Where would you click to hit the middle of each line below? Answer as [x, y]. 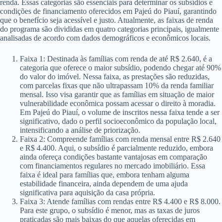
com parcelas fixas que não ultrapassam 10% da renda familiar [117, 85]
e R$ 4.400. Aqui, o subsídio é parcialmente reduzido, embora [116, 148]
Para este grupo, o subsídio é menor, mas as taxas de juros [110, 210]
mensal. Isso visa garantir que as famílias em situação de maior [117, 94]
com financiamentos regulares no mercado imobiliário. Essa [112, 166]
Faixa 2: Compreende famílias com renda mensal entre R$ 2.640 [120, 139]
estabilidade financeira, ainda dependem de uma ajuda [104, 183]
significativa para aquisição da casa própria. [87, 192]
